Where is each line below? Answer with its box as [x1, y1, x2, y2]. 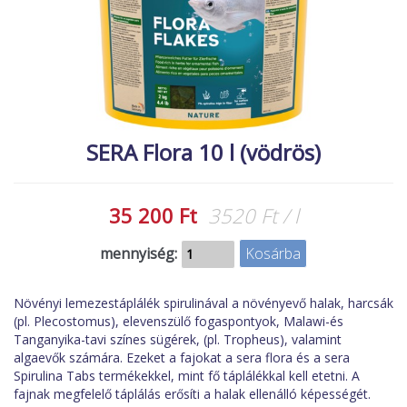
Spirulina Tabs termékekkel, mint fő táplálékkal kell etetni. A [14, 366, 360, 384]
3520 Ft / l [207, 202, 299, 229]
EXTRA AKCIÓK [45, 198, 142, 216]
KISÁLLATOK [45, 105, 126, 124]
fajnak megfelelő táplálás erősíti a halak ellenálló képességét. [14, 384, 371, 402]
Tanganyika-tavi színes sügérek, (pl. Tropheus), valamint [14, 330, 342, 348]
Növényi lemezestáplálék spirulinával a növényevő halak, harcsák [14, 293, 393, 312]
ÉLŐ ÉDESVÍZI [45, 44, 134, 62]
